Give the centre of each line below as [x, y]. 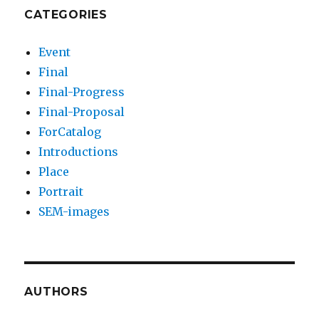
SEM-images [74, 212]
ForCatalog [70, 132]
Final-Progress [82, 92]
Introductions [79, 152]
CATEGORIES [66, 15]
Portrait [61, 192]
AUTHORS [56, 292]
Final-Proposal [82, 112]
